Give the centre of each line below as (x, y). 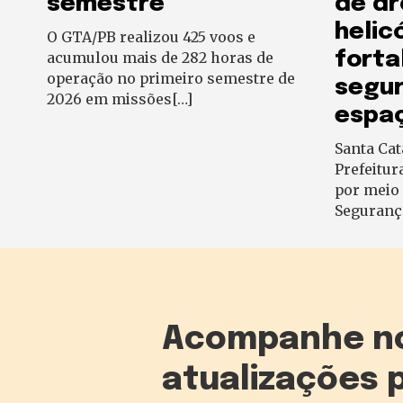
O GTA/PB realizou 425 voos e (151, 37)
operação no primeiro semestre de (171, 79)
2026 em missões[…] (120, 99)
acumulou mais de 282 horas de (160, 58)
